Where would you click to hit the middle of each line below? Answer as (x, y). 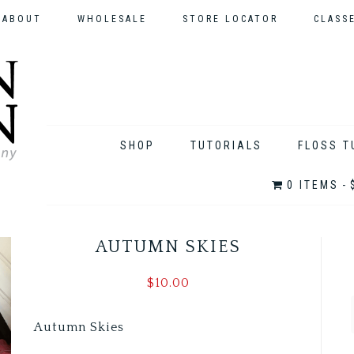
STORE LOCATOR (230, 19)
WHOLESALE (112, 19)
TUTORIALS (226, 145)
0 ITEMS (313, 185)
